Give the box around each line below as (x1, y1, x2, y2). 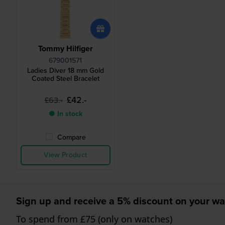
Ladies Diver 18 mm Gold (27, 65, 104, 76)
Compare (57, 132, 86, 143)
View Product (44, 150, 87, 161)
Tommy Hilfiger (38, 43, 93, 55)
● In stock (48, 108, 82, 120)
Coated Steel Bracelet (31, 73, 99, 84)
